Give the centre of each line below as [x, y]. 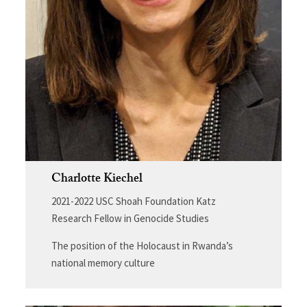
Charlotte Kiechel [97, 180]
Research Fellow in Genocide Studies [130, 219]
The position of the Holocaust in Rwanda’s [142, 246]
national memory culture [103, 263]
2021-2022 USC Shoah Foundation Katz [133, 201]
